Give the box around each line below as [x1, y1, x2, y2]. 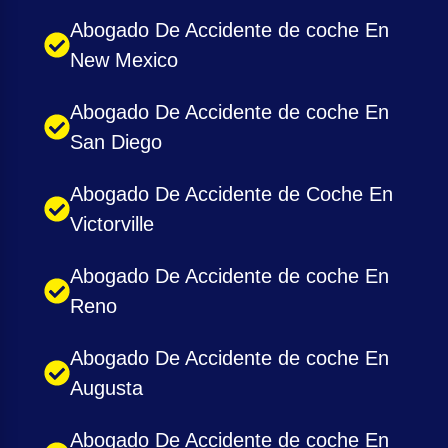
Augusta [70, 377, 143, 400]
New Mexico [70, 49, 178, 72]
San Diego [70, 131, 162, 154]
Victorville [70, 213, 154, 236]
